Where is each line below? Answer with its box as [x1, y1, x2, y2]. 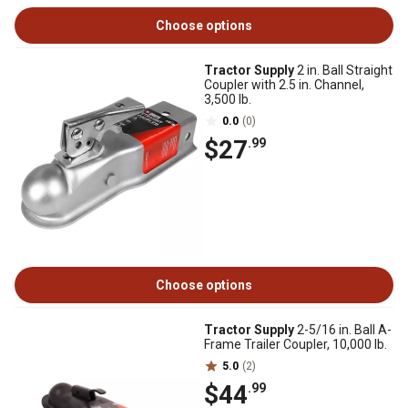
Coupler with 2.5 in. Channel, [204, 77, 364, 92]
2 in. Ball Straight [294, 63, 393, 77]
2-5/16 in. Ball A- [294, 322, 392, 337]
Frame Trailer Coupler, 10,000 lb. [204, 337, 387, 352]
